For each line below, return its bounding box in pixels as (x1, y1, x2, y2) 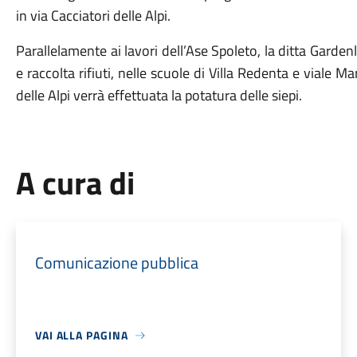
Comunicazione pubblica (34, 250, 198, 275)
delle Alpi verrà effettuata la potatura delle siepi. (15, 84, 302, 106)
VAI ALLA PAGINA (34, 327, 128, 343)
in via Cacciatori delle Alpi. (15, 5, 171, 26)
